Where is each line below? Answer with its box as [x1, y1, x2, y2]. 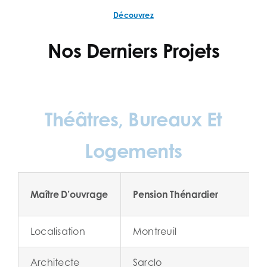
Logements [85, 139, 182, 163]
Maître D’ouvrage [30, 188, 108, 201]
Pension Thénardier [133, 188, 218, 201]
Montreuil [133, 225, 177, 238]
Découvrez [113, 10, 154, 20]
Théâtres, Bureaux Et [45, 107, 222, 131]
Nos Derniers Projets [47, 39, 220, 63]
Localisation [30, 225, 85, 238]
